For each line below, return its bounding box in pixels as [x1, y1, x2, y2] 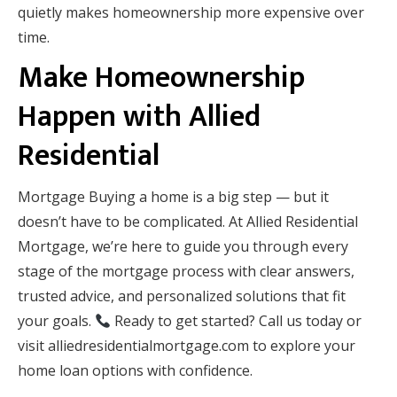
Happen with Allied [18, 92, 261, 143]
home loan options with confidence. [18, 361, 253, 381]
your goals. [18, 311, 95, 331]
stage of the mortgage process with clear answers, [18, 261, 354, 282]
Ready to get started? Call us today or [111, 311, 362, 331]
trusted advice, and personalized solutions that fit [18, 286, 346, 307]
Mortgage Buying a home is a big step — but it [18, 187, 329, 207]
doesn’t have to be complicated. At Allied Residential [18, 212, 358, 232]
